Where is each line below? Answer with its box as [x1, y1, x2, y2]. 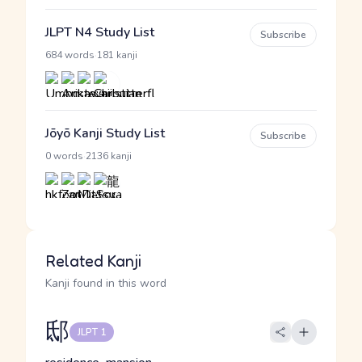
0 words [45, 149, 83, 162]
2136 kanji [86, 149, 132, 162]
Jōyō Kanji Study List [45, 124, 165, 142]
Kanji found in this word [45, 276, 166, 291]
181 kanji [97, 48, 137, 61]
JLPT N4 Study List [45, 23, 154, 41]
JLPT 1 [78, 326, 106, 339]
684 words [45, 48, 95, 61]
